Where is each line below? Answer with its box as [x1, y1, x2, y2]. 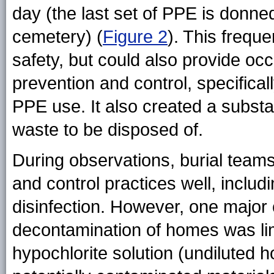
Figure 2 [103, 27, 168, 47]
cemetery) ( [12, 27, 103, 47]
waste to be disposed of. [12, 120, 203, 140]
